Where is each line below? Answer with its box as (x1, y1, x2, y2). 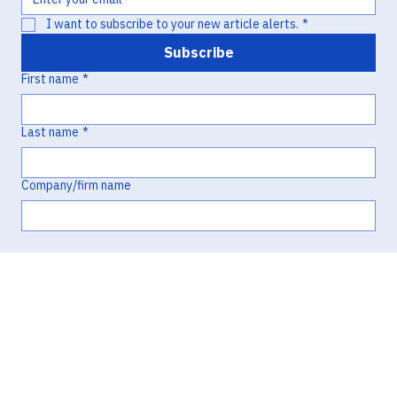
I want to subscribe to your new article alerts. (46, 16, 299, 33)
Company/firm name (21, 177, 131, 194)
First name (21, 71, 79, 88)
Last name (21, 124, 79, 141)
